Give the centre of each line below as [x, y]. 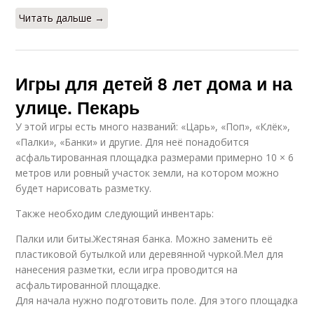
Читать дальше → [62, 18]
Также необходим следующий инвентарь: [115, 213]
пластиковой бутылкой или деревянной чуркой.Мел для [150, 254]
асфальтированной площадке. [88, 285]
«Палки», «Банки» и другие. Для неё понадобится [132, 142]
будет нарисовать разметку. [84, 188]
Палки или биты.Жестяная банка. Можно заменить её [144, 238]
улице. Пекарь [78, 107]
